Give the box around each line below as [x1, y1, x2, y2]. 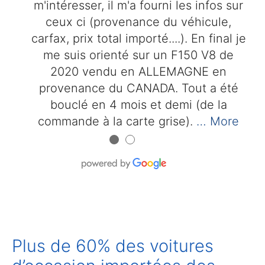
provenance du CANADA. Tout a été [38, 81, 238, 96]
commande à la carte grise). [38, 114, 193, 129]
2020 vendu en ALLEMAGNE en [50, 64, 227, 79]
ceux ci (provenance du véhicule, [46, 15, 231, 30]
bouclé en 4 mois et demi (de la [50, 98, 227, 112]
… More [196, 114, 239, 129]
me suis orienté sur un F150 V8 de [43, 48, 234, 63]
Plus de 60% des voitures [12, 235, 214, 257]
